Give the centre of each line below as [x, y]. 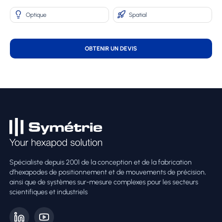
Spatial [138, 15]
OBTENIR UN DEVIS [111, 48]
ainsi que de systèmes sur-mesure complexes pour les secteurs [104, 182]
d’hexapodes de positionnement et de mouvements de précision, [108, 172]
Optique [36, 15]
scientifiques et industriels [49, 192]
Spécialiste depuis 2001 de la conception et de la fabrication [101, 162]
